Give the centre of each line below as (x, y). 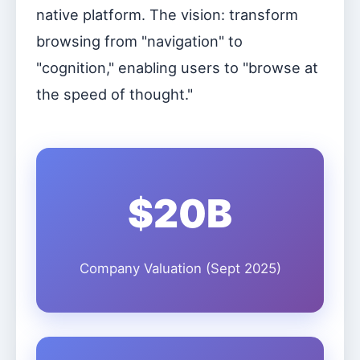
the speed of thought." (115, 94)
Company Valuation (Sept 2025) (180, 268)
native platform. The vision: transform (167, 14)
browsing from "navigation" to (139, 41)
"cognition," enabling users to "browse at (177, 67)
